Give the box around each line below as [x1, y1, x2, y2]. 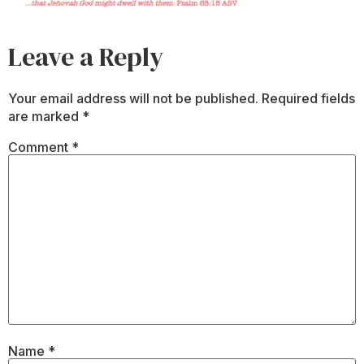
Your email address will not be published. [8, 89, 258, 106]
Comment [8, 138, 71, 155]
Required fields [262, 89, 355, 106]
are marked [8, 107, 82, 124]
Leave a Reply [8, 38, 163, 75]
